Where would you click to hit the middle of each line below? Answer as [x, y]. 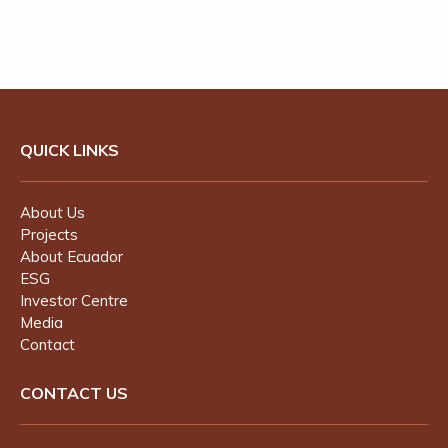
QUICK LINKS [69, 150]
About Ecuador [71, 256]
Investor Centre [74, 300]
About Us [52, 212]
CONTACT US [74, 393]
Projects [49, 234]
